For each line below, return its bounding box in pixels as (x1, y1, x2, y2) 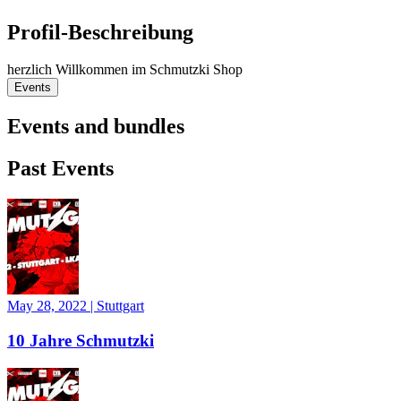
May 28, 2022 (7, 298, 90, 314)
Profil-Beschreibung (7, 20, 193, 44)
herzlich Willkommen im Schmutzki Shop (7, 62, 243, 78)
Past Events (7, 157, 114, 181)
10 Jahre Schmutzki (7, 330, 154, 350)
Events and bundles (7, 115, 184, 139)
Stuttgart (97, 298, 144, 314)
